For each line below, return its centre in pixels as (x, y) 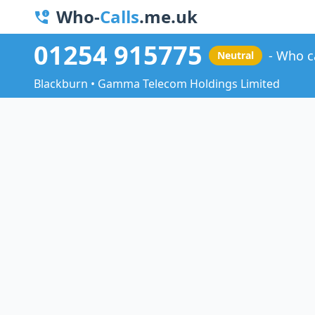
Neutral (236, 56)
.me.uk (168, 17)
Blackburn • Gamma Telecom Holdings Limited (157, 84)
